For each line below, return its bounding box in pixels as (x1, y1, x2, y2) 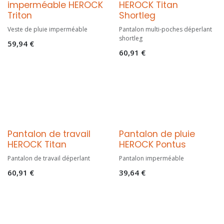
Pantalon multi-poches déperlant (118, 24, 212, 33)
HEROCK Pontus (118, 138, 186, 150)
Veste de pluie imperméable (7, 24, 87, 33)
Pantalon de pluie (118, 127, 195, 140)
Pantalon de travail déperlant (7, 153, 90, 162)
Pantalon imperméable (118, 153, 184, 162)
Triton (7, 9, 32, 21)
